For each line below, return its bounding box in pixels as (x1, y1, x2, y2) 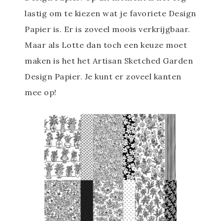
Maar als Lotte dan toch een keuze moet (25, 39, 187, 50)
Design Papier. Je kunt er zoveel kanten (25, 71, 182, 81)
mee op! (25, 87, 57, 97)
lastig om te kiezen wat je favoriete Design (25, 8, 196, 18)
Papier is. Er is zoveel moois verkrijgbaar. (25, 24, 190, 34)
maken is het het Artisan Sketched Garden (25, 55, 193, 66)
